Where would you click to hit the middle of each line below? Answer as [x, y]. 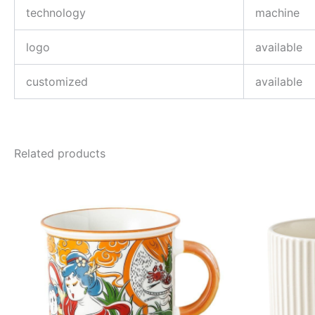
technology [56, 13]
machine [277, 13]
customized [57, 82]
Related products [60, 153]
